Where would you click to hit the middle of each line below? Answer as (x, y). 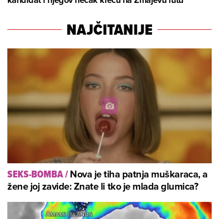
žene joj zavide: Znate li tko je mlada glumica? (103, 186)
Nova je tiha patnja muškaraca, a (139, 174)
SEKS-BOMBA (35, 174)
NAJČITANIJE (109, 29)
